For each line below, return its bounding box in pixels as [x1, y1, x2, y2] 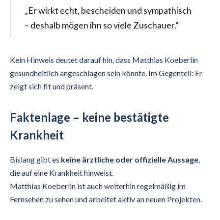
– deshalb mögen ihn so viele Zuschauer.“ [24, 20, 179, 31]
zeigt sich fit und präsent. [10, 82, 93, 91]
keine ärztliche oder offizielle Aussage [61, 155, 198, 165]
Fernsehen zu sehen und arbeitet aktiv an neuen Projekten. [10, 194, 202, 204]
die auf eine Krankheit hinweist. [10, 168, 113, 178]
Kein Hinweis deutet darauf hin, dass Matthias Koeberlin [10, 55, 198, 64]
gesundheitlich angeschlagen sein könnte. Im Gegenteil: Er [10, 68, 202, 78]
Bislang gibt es [10, 155, 61, 165]
